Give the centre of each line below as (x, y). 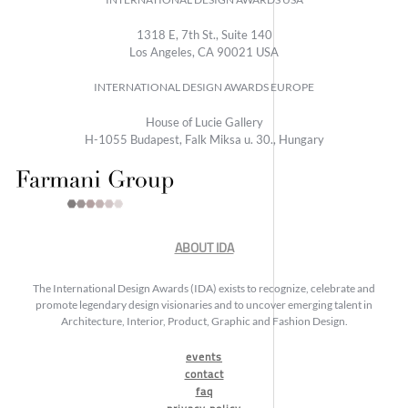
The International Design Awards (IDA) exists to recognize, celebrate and (204, 288)
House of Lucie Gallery (204, 122)
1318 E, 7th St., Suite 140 (204, 34)
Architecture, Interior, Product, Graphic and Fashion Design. (204, 321)
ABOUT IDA (204, 247)
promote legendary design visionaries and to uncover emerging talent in (204, 304)
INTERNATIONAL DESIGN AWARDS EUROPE (204, 87)
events (204, 356)
